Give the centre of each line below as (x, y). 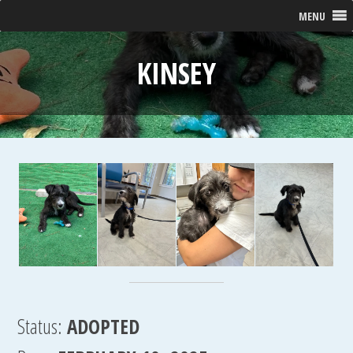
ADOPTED (104, 326)
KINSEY (176, 73)
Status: (40, 326)
